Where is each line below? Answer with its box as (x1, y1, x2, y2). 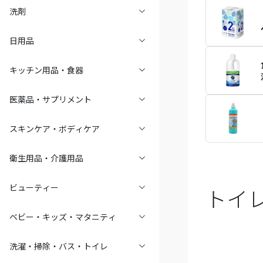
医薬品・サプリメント (9, 95, 92, 104)
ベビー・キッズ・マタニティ (9, 213, 116, 222)
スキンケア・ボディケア (9, 124, 100, 134)
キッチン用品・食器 (9, 66, 83, 75)
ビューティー (9, 183, 59, 193)
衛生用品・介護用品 (9, 154, 83, 163)
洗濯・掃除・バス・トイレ (9, 242, 108, 251)
